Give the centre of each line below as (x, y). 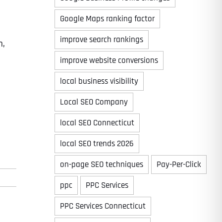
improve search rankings (101, 40)
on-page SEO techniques (101, 165)
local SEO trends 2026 (97, 144)
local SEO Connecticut (97, 123)
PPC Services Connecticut (103, 206)
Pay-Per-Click (179, 165)
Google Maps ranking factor (107, 19)
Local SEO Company (94, 102)
